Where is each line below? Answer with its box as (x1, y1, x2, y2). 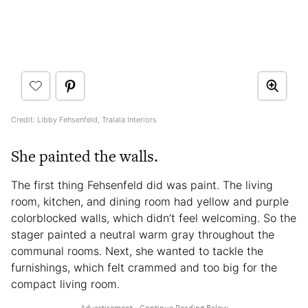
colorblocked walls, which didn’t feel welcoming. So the (11, 210, 296, 225)
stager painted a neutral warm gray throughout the (11, 227, 274, 241)
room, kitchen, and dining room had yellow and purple (11, 194, 289, 208)
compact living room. (11, 276, 123, 291)
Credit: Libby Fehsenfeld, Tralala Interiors (11, 114, 157, 124)
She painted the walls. (11, 144, 158, 167)
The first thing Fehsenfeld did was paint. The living (11, 177, 273, 192)
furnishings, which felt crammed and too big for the (11, 260, 277, 274)
